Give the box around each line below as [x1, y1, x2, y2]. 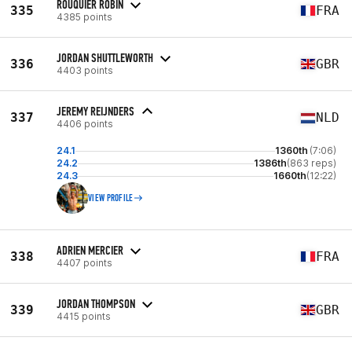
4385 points [57, 10, 112, 23]
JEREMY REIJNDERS [57, 104, 134, 119]
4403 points [57, 64, 113, 76]
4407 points [57, 256, 112, 269]
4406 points [57, 118, 113, 130]
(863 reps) [287, 157, 336, 169]
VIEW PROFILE [88, 192, 134, 203]
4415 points [57, 310, 111, 322]
